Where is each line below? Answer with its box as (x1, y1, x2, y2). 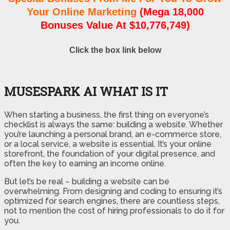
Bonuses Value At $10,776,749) (40, 20, 190, 31)
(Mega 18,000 (139, 6, 204, 18)
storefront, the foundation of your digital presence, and (4, 148, 215, 159)
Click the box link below (69, 45, 161, 54)
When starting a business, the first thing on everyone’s (4, 109, 209, 120)
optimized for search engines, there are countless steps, (4, 196, 220, 206)
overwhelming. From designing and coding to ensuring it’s (4, 186, 222, 196)
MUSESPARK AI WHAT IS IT (4, 83, 168, 100)
